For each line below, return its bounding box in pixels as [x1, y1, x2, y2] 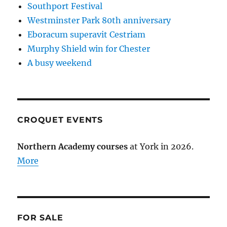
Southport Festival [27, 1, 103, 12]
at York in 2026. [128, 141, 194, 152]
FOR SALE [17, 213, 63, 223]
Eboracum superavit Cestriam [27, 29, 146, 40]
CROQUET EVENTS [17, 115, 103, 125]
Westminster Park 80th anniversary [27, 15, 171, 26]
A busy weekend [27, 58, 92, 68]
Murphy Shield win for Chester [27, 44, 150, 54]
